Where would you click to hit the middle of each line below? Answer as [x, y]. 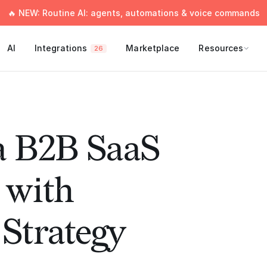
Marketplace [153, 48]
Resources [221, 48]
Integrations [61, 48]
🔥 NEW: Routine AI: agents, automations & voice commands [133, 13]
